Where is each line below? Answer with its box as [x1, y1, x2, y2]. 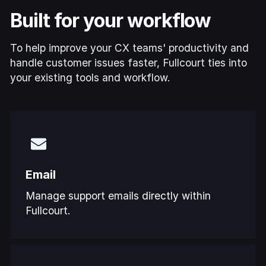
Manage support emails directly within [26, 189, 211, 202]
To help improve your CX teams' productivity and [10, 41, 249, 54]
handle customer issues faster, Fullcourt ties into [10, 56, 248, 69]
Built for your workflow [10, 8, 211, 32]
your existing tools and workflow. [10, 71, 171, 84]
